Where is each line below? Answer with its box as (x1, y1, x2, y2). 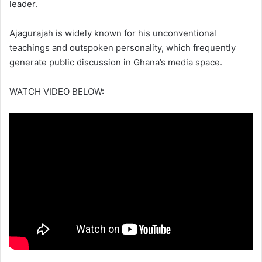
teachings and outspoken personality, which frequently (9, 42, 236, 53)
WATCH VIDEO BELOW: (9, 85, 104, 97)
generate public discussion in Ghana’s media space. (9, 56, 222, 68)
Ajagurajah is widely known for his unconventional (9, 27, 216, 39)
